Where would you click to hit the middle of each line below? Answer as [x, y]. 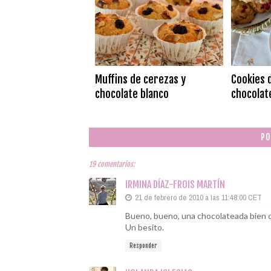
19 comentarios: [112, 164]
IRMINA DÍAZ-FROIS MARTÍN [175, 184]
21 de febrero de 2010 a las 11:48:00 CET [198, 198]
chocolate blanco [132, 94]
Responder [143, 246]
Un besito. [145, 227]
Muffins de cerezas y [140, 79]
